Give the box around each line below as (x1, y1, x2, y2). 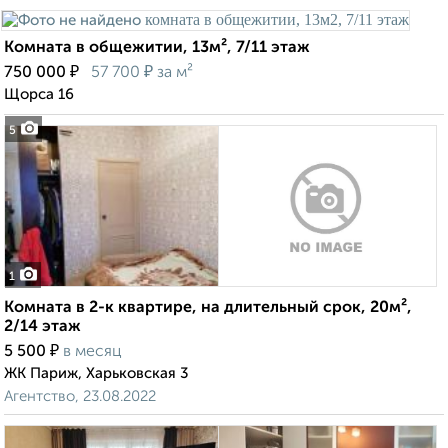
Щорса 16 (4, 87, 74, 103)
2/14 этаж (4, 319, 81, 336)
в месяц (63, 344, 122, 361)
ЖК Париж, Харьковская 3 (4, 366, 189, 382)
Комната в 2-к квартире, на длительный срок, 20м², (4, 300, 412, 317)
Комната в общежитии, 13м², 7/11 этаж (4, 40, 310, 57)
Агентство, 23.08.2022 (4, 389, 156, 405)
